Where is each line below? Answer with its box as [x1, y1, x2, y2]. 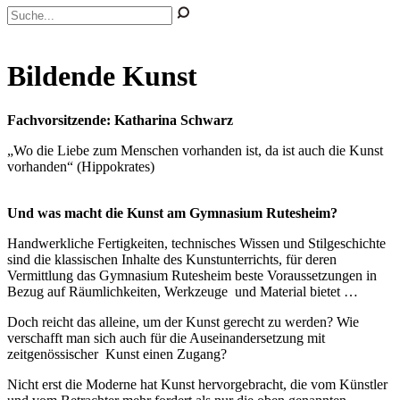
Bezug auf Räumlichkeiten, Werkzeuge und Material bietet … [7, 283, 358, 299]
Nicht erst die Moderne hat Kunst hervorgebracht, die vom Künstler [7, 376, 387, 392]
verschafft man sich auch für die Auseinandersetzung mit [7, 329, 325, 346]
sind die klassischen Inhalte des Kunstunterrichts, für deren [7, 251, 337, 267]
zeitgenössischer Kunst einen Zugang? [7, 346, 227, 362]
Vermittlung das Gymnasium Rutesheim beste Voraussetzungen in [7, 267, 377, 283]
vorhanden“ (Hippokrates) [7, 158, 154, 174]
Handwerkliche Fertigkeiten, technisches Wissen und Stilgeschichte [7, 235, 386, 251]
